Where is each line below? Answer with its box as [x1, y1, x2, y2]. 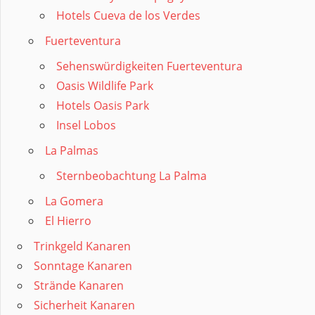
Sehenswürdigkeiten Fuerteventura [56, 58, 243, 75]
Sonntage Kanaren [34, 258, 132, 274]
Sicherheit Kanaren [34, 297, 135, 314]
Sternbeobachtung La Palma [56, 168, 207, 184]
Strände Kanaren [34, 278, 124, 294]
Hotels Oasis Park [56, 98, 149, 114]
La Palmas [45, 143, 98, 159]
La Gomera [45, 193, 103, 210]
